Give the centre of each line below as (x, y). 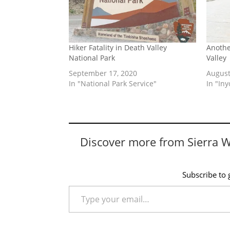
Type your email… (81, 185)
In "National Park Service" (113, 84)
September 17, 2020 (103, 73)
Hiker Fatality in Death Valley (118, 48)
